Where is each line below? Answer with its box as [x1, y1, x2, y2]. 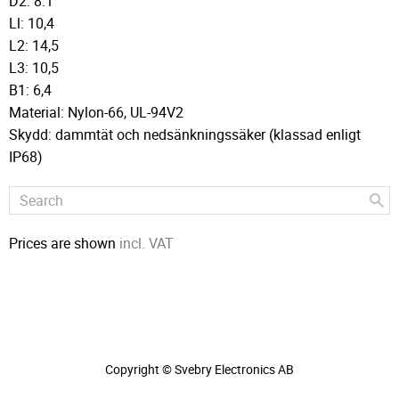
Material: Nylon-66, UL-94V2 [9, 102, 183, 122]
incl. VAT [119, 232, 174, 253]
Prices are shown [9, 232, 119, 253]
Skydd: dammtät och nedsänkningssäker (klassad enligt [9, 124, 361, 144]
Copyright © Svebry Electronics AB [105, 360, 294, 378]
